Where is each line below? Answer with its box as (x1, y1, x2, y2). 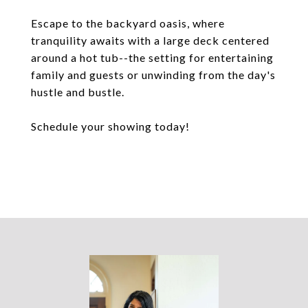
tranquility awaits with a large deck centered (31, 34, 269, 47)
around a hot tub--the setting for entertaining (31, 51, 274, 64)
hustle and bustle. (31, 85, 124, 98)
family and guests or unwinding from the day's (31, 68, 276, 81)
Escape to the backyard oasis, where (31, 16, 225, 30)
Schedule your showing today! (31, 120, 190, 133)
